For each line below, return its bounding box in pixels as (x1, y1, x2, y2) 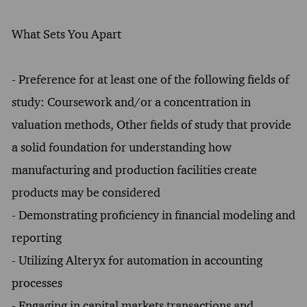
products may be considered (11, 184, 160, 200)
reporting (11, 230, 62, 245)
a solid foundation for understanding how (11, 139, 232, 155)
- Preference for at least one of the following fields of (11, 71, 289, 87)
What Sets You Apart (11, 26, 121, 42)
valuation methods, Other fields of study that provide (11, 116, 291, 132)
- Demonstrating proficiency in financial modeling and (11, 207, 295, 223)
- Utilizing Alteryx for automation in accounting (11, 252, 262, 268)
